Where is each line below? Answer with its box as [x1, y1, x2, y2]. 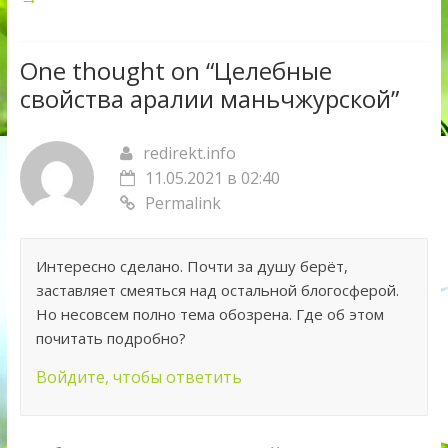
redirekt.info [142, 142, 236, 165]
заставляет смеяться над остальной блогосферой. [35, 280, 399, 301]
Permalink [144, 192, 221, 215]
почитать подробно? [35, 328, 186, 349]
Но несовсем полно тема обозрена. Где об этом [35, 304, 384, 325]
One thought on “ [19, 54, 214, 88]
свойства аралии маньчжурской [19, 82, 391, 116]
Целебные [213, 54, 332, 88]
